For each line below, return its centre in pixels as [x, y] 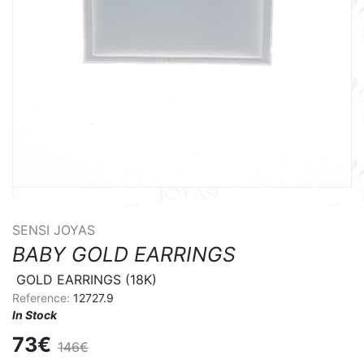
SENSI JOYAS [54, 230]
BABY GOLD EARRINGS [124, 254]
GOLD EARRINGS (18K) [87, 279]
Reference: [43, 297]
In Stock [35, 314]
